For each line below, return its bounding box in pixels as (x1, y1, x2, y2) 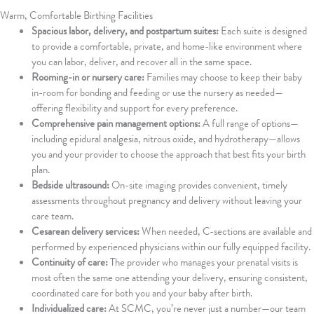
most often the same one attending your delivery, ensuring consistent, (32, 270, 308, 286)
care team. (32, 208, 74, 224)
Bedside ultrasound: (32, 177, 109, 193)
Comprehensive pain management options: (32, 116, 200, 132)
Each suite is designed (219, 23, 307, 39)
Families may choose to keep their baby (144, 69, 302, 86)
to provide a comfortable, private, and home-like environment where (32, 39, 302, 55)
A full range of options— (200, 116, 299, 132)
